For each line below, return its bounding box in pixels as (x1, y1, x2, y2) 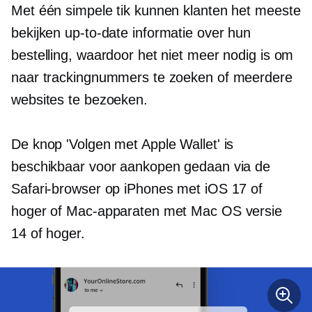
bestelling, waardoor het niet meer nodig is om (11, 47, 294, 63)
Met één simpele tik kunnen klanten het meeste (11, 3, 301, 18)
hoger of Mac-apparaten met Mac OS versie (11, 203, 282, 219)
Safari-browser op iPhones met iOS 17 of (11, 181, 263, 196)
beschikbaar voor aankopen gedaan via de (11, 159, 271, 174)
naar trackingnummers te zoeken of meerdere (11, 70, 292, 85)
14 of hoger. (11, 226, 85, 241)
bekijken (11, 25, 65, 40)
